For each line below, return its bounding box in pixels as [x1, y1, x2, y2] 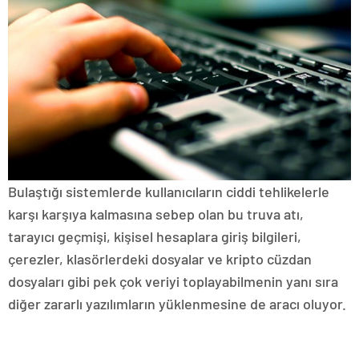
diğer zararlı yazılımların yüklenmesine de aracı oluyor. [8, 294, 346, 313]
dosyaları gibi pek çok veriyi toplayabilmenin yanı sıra [8, 272, 338, 290]
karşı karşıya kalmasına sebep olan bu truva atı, [8, 204, 304, 223]
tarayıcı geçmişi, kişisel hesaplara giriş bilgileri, [8, 227, 301, 245]
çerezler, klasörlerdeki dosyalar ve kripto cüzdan [8, 249, 312, 268]
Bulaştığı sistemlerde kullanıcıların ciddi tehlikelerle [8, 182, 329, 200]
